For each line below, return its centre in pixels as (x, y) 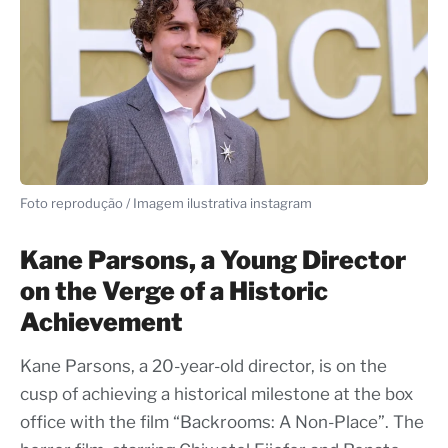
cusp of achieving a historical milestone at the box (216, 394)
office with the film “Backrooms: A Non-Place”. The (222, 422)
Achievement (101, 322)
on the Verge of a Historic (174, 291)
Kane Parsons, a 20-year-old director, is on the (203, 366)
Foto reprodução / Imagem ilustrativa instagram (166, 203)
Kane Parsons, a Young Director (213, 260)
